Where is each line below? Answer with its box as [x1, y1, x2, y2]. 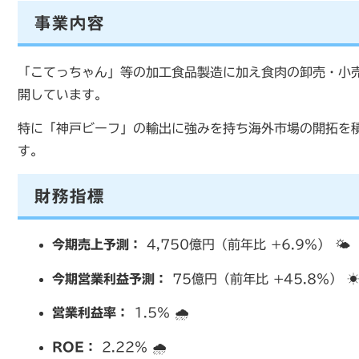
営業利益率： [52, 306, 130, 320]
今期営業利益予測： [52, 272, 168, 285]
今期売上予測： [52, 238, 143, 252]
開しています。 [18, 87, 107, 101]
